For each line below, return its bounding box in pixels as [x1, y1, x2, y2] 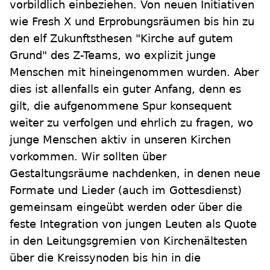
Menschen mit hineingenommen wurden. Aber [10, 66, 259, 78]
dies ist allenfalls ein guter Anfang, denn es [10, 83, 241, 95]
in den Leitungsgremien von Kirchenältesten [10, 234, 247, 247]
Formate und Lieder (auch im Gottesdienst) [10, 184, 242, 196]
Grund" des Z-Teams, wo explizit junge [10, 49, 216, 61]
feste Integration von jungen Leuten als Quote [10, 218, 257, 230]
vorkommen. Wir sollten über [10, 150, 166, 163]
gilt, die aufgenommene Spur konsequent [10, 99, 231, 112]
